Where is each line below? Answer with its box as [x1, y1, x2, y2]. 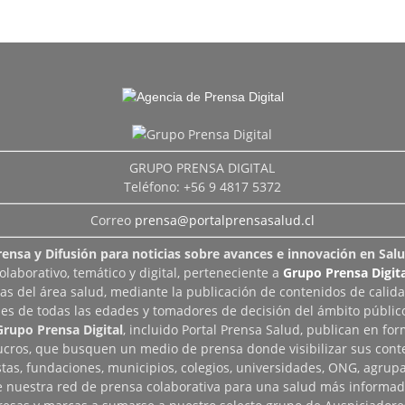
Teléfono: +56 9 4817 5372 [123, 178, 281, 195]
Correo [89, 212, 135, 229]
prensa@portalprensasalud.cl [134, 212, 315, 229]
